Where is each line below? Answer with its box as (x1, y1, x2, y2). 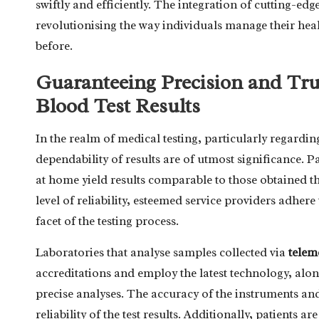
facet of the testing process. (36, 213, 179, 229)
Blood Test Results (36, 93, 200, 118)
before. (36, 38, 73, 53)
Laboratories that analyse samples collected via (36, 244, 288, 260)
